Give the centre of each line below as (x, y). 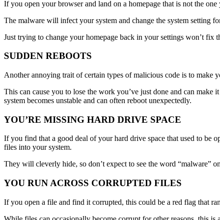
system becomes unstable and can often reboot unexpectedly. (98, 100)
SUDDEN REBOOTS (48, 56)
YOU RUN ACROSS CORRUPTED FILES (93, 183)
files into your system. (38, 147)
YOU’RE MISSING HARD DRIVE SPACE (93, 119)
